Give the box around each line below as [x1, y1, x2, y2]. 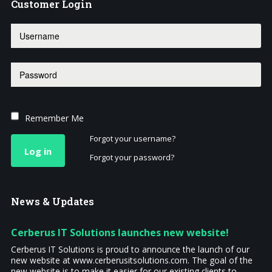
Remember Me [24, 112, 84, 124]
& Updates [42, 195, 94, 208]
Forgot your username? [89, 133, 175, 144]
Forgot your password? [89, 152, 174, 163]
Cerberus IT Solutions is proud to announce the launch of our [10, 243, 250, 256]
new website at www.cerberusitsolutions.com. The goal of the [10, 254, 253, 267]
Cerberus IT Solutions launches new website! [10, 226, 229, 240]
